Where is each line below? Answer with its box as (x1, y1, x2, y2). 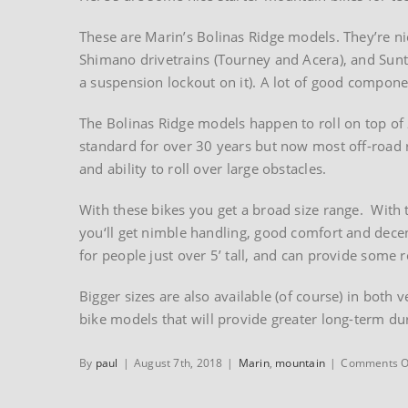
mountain (275, 354, 326, 371)
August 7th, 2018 (133, 354, 223, 371)
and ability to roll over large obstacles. (79, 158, 327, 178)
